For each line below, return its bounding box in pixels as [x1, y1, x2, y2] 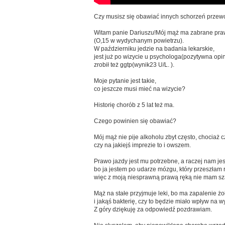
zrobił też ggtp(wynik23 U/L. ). [94, 61, 174, 68]
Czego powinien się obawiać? [94, 118, 176, 125]
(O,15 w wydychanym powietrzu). [94, 37, 184, 44]
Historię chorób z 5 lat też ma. [94, 101, 174, 108]
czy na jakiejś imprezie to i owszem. [94, 142, 191, 149]
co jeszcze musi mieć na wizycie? [94, 85, 185, 92]
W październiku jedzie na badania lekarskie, [94, 45, 214, 52]
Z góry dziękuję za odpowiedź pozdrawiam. [94, 206, 212, 213]
